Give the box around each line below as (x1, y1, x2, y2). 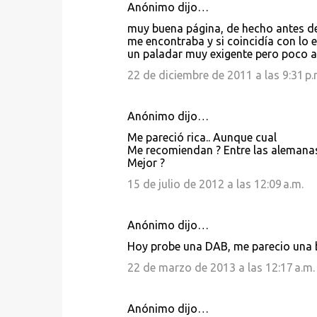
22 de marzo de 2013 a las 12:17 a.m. (127, 261, 315, 274)
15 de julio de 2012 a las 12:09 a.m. (127, 178, 304, 190)
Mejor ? (127, 156, 165, 169)
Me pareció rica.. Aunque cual (127, 131, 277, 144)
